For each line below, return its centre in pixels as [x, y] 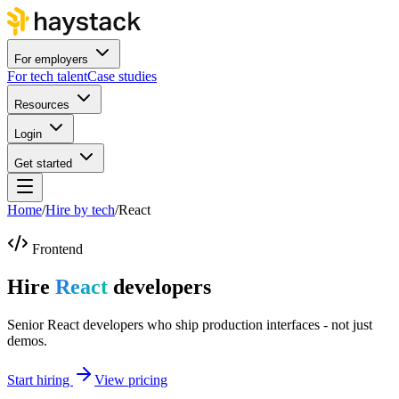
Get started [43, 163]
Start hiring [40, 379]
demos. [27, 340]
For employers [51, 59]
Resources [42, 105]
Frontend [57, 249]
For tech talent [47, 76]
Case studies [122, 76]
